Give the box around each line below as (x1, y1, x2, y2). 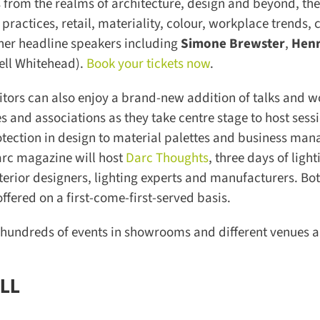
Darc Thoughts (120, 148, 204, 168)
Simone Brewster (175, 34, 280, 54)
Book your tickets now (81, 54, 205, 74)
